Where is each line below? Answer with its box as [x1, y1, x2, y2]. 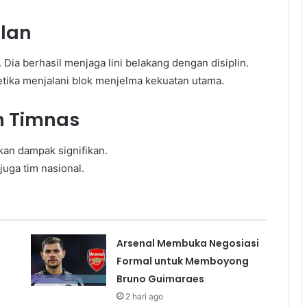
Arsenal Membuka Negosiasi [116, 236, 259, 250]
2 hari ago [125, 291, 163, 302]
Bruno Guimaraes [116, 271, 204, 286]
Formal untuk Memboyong [116, 254, 249, 268]
